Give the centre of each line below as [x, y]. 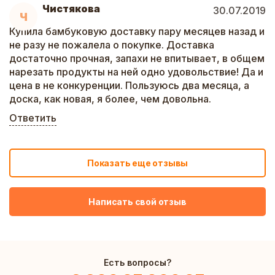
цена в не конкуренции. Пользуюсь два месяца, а [129, 85]
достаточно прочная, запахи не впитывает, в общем [137, 58]
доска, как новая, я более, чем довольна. [110, 99]
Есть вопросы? [137, 262]
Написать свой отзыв [137, 201]
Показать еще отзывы [137, 163]
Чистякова [71, 9]
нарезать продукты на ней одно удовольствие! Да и [136, 72]
